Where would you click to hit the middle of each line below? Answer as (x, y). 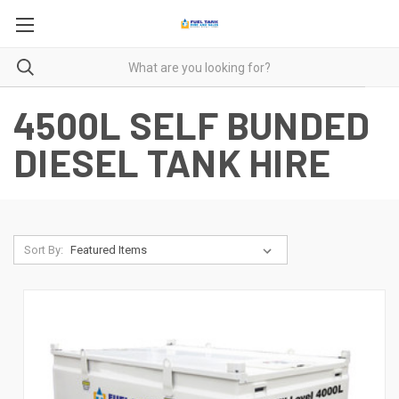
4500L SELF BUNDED (192, 125)
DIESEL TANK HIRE (172, 162)
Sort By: (43, 250)
